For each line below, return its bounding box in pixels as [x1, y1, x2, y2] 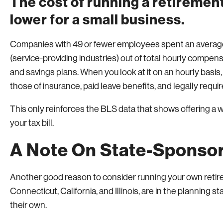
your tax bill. [10, 118, 54, 128]
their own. [10, 200, 47, 210]
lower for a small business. [10, 11, 185, 28]
